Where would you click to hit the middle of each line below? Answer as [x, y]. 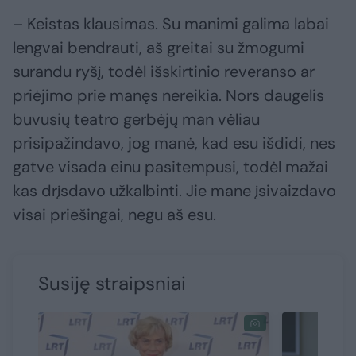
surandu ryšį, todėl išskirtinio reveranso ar [164, 72]
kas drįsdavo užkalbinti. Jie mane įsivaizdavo [174, 191]
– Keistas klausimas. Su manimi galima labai [171, 24]
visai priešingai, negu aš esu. [114, 215]
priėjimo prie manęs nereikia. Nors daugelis [168, 96]
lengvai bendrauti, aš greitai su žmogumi [159, 48]
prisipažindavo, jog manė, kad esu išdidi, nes [174, 143]
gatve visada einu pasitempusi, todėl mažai [170, 167]
